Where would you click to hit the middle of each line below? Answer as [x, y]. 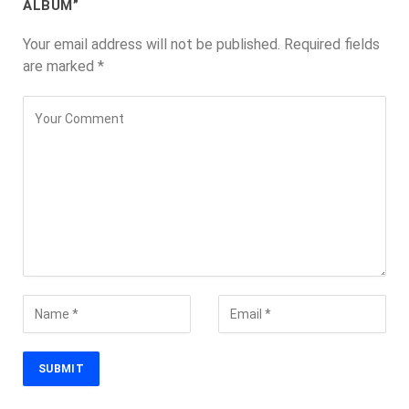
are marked [60, 67]
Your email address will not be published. [152, 45]
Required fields [332, 45]
